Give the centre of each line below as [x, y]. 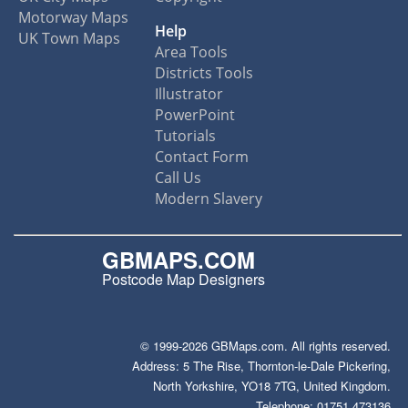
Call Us [178, 178]
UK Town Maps [69, 39]
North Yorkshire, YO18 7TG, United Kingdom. [272, 386]
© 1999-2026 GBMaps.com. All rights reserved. [266, 346]
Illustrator [189, 94]
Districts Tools [204, 73]
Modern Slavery [209, 199]
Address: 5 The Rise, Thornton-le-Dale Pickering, [262, 366]
